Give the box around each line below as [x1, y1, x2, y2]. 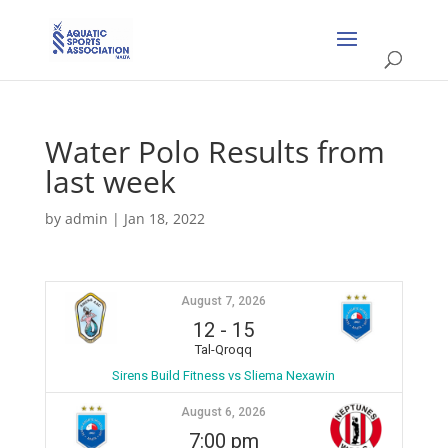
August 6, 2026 [181, 405, 267, 419]
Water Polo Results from [44, 131, 385, 172]
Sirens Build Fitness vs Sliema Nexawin [112, 368, 336, 383]
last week [44, 161, 176, 202]
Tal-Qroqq [195, 342, 253, 357]
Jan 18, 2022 [123, 209, 205, 228]
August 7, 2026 [181, 294, 267, 308]
